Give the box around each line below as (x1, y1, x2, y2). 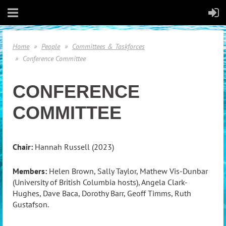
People (41, 42, 60, 51)
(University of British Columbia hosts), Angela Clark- (13, 177, 188, 187)
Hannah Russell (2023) (33, 142, 114, 152)
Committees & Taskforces (72, 42, 145, 51)
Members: (13, 165, 47, 176)
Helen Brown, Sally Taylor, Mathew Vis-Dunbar (47, 165, 208, 176)
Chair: (13, 142, 33, 152)
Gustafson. (13, 199, 49, 209)
